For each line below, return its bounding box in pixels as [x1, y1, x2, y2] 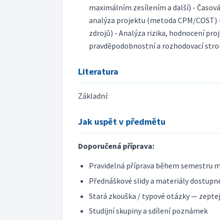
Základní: [78, 90, 109, 101]
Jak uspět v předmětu [78, 116, 165, 128]
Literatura [78, 66, 118, 78]
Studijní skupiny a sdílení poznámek [89, 206, 208, 216]
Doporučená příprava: [78, 140, 154, 151]
